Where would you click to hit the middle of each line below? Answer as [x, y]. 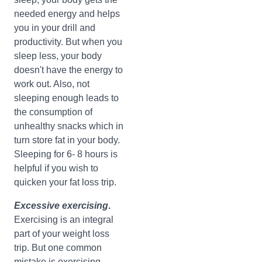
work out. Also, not [52, 84]
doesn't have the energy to [68, 70]
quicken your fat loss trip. [65, 182]
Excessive [37, 206]
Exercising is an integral [64, 220]
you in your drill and [55, 28]
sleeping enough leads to [66, 98]
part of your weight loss [62, 234]
